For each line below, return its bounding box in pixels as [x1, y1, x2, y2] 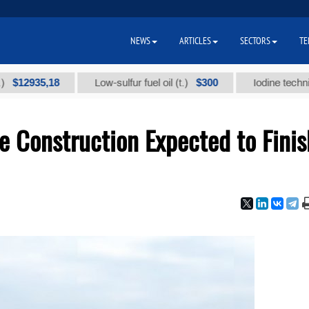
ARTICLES [179, 34, 211, 47]
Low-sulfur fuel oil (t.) [26, 77, 123, 88]
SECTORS [240, 34, 270, 47]
